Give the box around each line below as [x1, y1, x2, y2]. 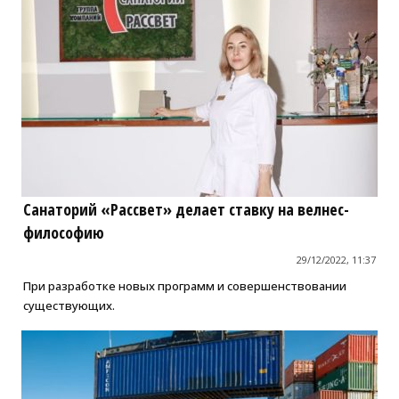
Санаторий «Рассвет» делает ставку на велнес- [22, 199, 349, 221]
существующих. [22, 297, 115, 314]
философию [22, 222, 104, 244]
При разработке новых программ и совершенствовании [22, 278, 346, 295]
